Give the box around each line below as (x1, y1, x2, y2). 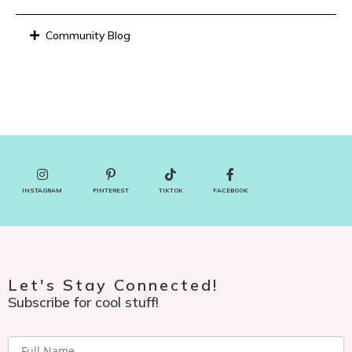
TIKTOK (158, 185, 183, 194)
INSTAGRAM (22, 185, 63, 194)
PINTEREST (93, 185, 130, 194)
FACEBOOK (212, 185, 248, 194)
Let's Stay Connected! (8, 274, 218, 295)
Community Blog (45, 27, 130, 42)
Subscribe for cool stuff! (8, 292, 159, 311)
